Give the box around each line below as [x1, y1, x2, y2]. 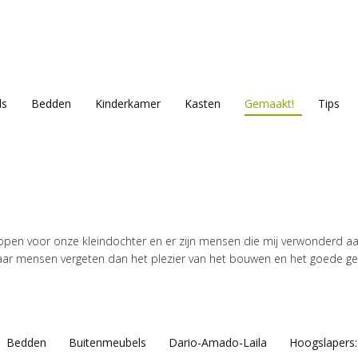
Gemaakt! [245, 95, 294, 111]
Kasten [185, 95, 221, 111]
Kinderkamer [95, 95, 161, 111]
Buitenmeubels [69, 334, 146, 350]
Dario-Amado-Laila [169, 334, 267, 350]
